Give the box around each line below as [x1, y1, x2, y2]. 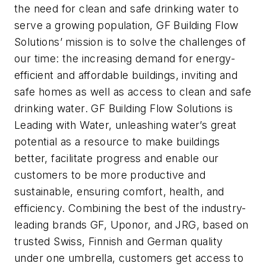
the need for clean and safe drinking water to [14, 2, 239, 15]
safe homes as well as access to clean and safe [14, 85, 252, 98]
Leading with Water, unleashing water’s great [14, 118, 237, 131]
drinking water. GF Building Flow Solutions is [14, 102, 233, 115]
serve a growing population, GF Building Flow [14, 18, 239, 31]
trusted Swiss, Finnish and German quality [14, 235, 223, 248]
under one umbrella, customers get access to [14, 251, 244, 264]
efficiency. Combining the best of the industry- [14, 201, 246, 214]
